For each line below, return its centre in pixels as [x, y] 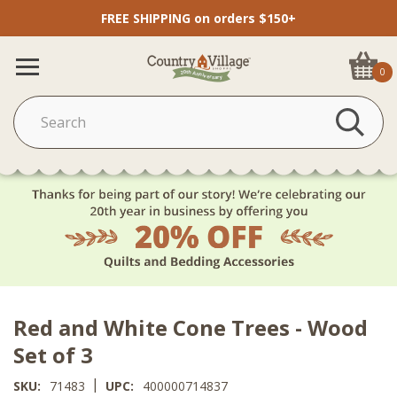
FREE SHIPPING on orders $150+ [198, 18]
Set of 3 [53, 354]
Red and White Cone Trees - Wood [191, 327]
